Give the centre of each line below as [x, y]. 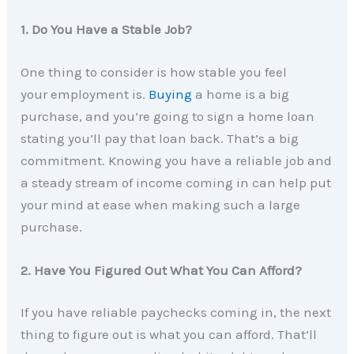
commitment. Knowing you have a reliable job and [177, 160]
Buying [171, 94]
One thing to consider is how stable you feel [154, 72]
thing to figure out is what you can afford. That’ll [169, 335]
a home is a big [241, 94]
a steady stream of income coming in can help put [176, 182]
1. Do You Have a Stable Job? [107, 30]
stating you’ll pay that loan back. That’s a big [160, 138]
